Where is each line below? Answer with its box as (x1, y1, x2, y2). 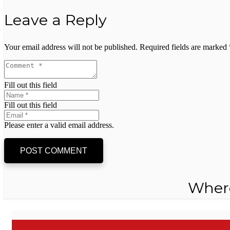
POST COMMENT (20, 146, 87, 155)
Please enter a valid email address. (4, 121, 114, 130)
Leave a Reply (4, 11, 107, 29)
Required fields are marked (140, 43, 229, 52)
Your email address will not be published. (4, 43, 138, 52)
